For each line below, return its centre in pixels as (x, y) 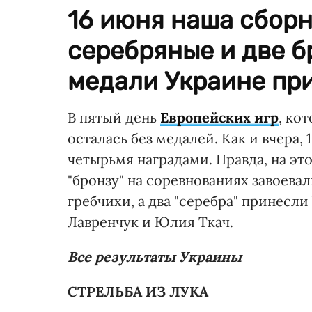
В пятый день (114, 117)
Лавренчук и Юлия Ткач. (150, 221)
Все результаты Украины (155, 256)
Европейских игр (219, 117)
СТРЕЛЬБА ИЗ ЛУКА (138, 291)
